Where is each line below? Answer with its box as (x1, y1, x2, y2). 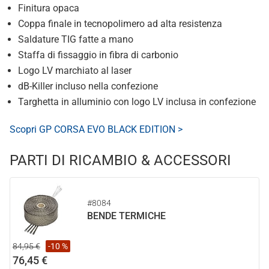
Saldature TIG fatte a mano (18, 34, 133, 45)
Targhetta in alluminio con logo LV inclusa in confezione (18, 96, 256, 107)
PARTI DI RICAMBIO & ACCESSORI (10, 152, 231, 169)
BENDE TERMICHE (87, 210, 166, 222)
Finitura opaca (18, 2, 79, 14)
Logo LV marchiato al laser (18, 65, 131, 76)
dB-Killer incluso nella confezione (18, 80, 158, 92)
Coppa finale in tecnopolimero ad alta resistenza (18, 18, 222, 29)
